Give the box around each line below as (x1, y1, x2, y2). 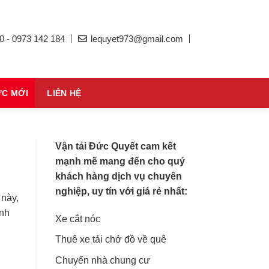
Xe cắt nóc (55, 213, 100, 224)
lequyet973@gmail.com (88, 33, 183, 44)
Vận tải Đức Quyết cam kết (55, 141, 176, 151)
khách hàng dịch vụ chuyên (55, 171, 182, 181)
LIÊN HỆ (47, 88, 82, 98)
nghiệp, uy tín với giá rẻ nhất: (55, 186, 187, 196)
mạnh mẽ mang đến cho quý (55, 156, 185, 166)
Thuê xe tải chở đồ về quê (55, 234, 166, 245)
